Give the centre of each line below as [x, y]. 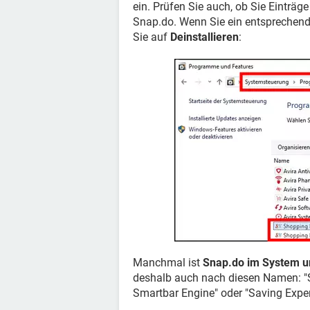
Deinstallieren [204, 37]
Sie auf [152, 37]
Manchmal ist [168, 263]
